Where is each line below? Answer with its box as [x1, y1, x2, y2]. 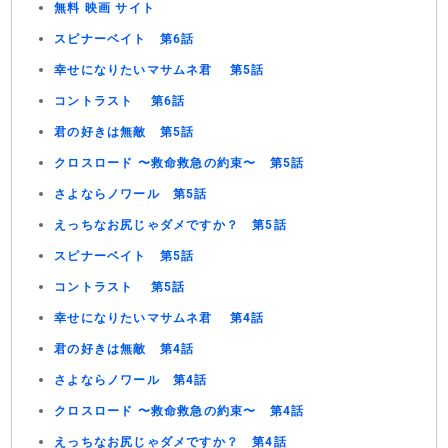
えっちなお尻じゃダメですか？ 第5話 [54, 218, 287, 232]
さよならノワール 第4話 [54, 373, 208, 387]
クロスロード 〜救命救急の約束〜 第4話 [54, 404, 305, 418]
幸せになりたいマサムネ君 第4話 [54, 311, 265, 325]
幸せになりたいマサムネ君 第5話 [54, 63, 265, 77]
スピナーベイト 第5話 [54, 249, 195, 263]
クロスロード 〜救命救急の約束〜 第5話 [54, 156, 305, 170]
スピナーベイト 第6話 [54, 32, 195, 46]
